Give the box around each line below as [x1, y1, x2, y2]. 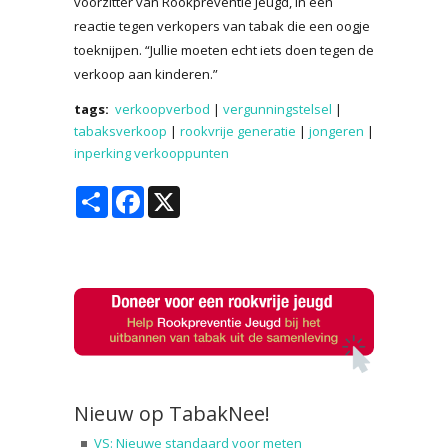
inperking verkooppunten [74, 143, 229, 162]
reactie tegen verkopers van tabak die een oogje [74, 16, 370, 35]
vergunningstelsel [223, 99, 332, 118]
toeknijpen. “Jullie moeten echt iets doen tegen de [74, 40, 374, 59]
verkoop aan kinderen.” [74, 64, 218, 83]
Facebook [144, 184, 203, 203]
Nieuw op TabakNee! [74, 400, 270, 428]
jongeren [309, 121, 364, 140]
